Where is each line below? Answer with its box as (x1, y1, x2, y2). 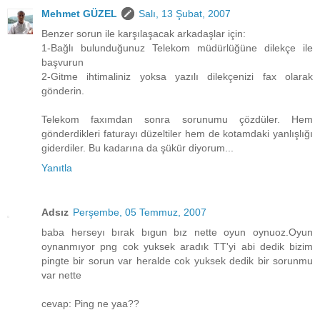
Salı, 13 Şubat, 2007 (139, 8, 231, 20)
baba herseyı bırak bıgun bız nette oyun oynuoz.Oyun (41, 226, 313, 239)
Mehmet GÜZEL (41, 8, 117, 20)
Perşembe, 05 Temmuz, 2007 (73, 206, 206, 219)
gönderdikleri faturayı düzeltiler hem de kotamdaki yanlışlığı (41, 128, 313, 140)
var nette (41, 269, 81, 281)
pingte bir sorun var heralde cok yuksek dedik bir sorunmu (41, 255, 313, 267)
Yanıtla (41, 162, 72, 174)
